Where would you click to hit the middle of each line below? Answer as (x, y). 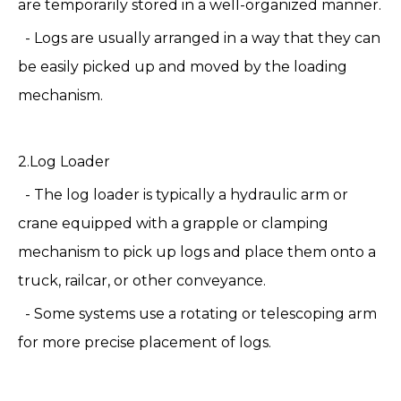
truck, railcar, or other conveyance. (142, 281)
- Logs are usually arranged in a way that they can (199, 38)
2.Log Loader (64, 162)
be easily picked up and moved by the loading (183, 67)
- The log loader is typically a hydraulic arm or (183, 195)
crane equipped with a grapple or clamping (173, 223)
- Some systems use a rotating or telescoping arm (197, 314)
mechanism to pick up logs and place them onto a (197, 252)
